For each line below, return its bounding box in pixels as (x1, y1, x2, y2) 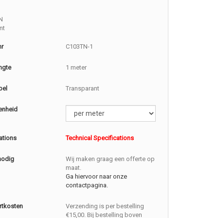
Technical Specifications (66, 134, 134, 142)
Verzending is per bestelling (66, 202, 145, 210)
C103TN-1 (66, 43, 93, 50)
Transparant (66, 85, 100, 92)
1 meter (66, 64, 87, 71)
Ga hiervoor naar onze (66, 173, 127, 180)
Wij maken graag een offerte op (66, 155, 155, 163)
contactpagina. (66, 182, 109, 189)
